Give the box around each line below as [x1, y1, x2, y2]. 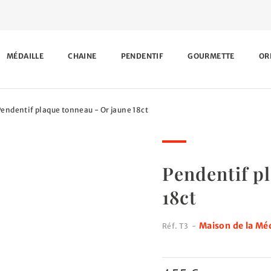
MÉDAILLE [6, 51, 44, 60]
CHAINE [68, 51, 97, 60]
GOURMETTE [188, 51, 235, 60]
